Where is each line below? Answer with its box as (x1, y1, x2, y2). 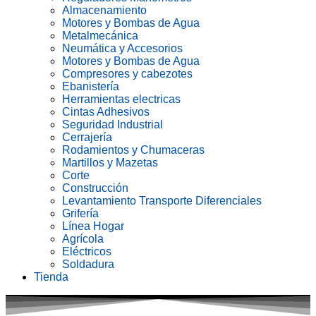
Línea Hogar (62, 220, 124, 232)
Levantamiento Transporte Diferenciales (62, 195, 262, 207)
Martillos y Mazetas (62, 157, 158, 169)
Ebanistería (62, 80, 119, 92)
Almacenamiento (62, 4, 147, 16)
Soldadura (62, 258, 114, 270)
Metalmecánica (62, 30, 138, 42)
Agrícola (62, 233, 104, 245)
